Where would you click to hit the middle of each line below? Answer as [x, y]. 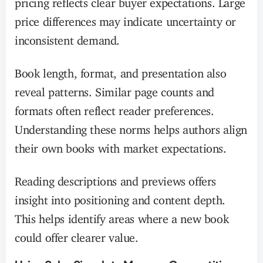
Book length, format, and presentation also [121, 70]
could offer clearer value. [77, 235]
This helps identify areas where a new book [122, 216]
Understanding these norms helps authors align [131, 127]
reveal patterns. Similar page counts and [115, 89]
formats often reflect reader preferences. [114, 108]
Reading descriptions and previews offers [116, 178]
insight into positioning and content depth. [120, 197]
